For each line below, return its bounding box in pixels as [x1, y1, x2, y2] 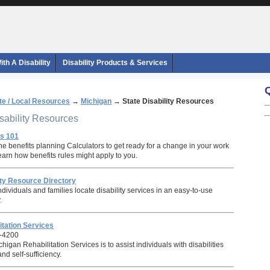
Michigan [81, 97, 111, 105]
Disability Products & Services [63, 58, 168, 67]
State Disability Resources [122, 97, 214, 105]
